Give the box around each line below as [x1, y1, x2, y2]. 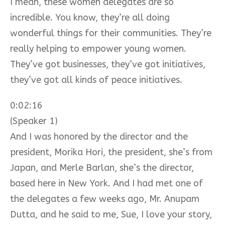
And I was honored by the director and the [10, 131, 188, 142]
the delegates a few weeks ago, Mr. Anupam [10, 193, 199, 204]
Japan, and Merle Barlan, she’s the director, [10, 162, 194, 173]
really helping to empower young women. [10, 43, 186, 54]
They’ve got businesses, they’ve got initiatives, [10, 58, 205, 70]
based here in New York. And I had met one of [10, 177, 203, 189]
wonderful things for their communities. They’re [10, 27, 211, 39]
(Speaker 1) [10, 115, 58, 127]
